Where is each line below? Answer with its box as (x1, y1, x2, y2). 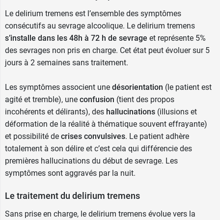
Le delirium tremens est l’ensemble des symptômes (5, 9, 181, 18)
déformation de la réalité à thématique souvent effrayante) (5, 119, 207, 129)
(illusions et (155, 107, 197, 116)
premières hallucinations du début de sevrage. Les (5, 156, 178, 165)
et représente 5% (147, 33, 206, 43)
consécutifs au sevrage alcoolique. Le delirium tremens (5, 21, 195, 30)
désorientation (112, 82, 163, 92)
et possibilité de (5, 132, 61, 141)
